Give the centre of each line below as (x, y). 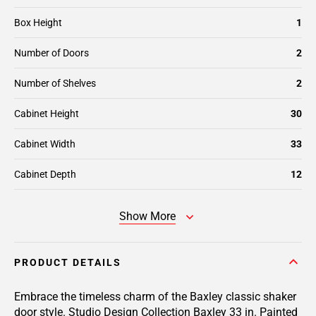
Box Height (38, 23)
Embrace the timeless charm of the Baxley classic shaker (155, 297)
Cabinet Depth (45, 174)
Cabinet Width (45, 144)
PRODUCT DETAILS (68, 262)
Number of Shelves (55, 83)
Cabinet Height (47, 114)
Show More (147, 216)
